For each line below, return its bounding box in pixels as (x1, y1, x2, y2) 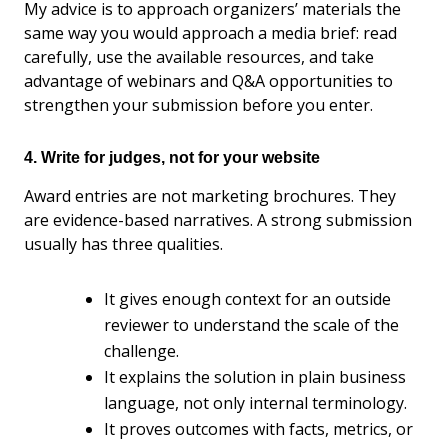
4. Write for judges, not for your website (24, 148, 320, 166)
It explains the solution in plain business (104, 365, 406, 388)
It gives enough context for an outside (104, 287, 391, 310)
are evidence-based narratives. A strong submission (24, 208, 412, 231)
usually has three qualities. (24, 232, 223, 255)
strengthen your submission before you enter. (24, 93, 373, 116)
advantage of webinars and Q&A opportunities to (24, 69, 393, 92)
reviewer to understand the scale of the (104, 313, 399, 336)
